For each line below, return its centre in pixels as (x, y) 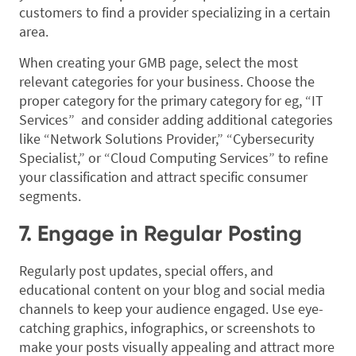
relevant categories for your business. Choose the (167, 82)
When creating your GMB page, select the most (159, 63)
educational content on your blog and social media (172, 290)
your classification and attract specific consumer (163, 177)
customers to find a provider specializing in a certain (175, 13)
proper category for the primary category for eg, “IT (171, 101)
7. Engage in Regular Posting (161, 234)
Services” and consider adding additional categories (176, 120)
